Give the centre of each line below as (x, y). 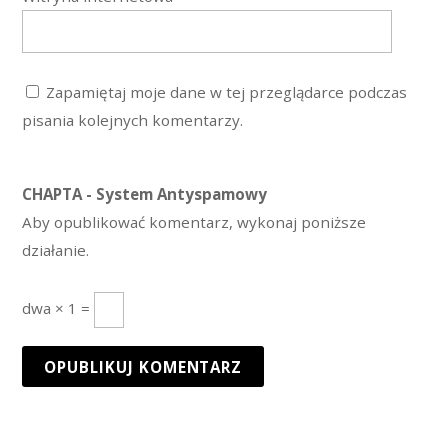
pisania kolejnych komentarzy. (133, 119)
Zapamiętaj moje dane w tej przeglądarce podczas (227, 91)
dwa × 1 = (58, 308)
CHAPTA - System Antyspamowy (145, 193)
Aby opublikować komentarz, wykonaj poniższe (194, 221)
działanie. (56, 249)
